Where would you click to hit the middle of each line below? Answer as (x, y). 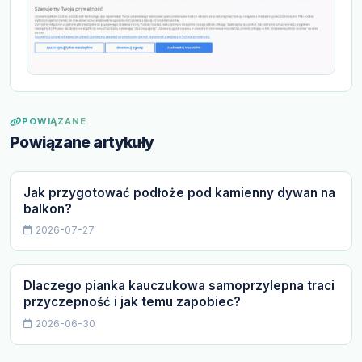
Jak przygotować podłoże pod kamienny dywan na (179, 192)
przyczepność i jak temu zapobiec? (132, 302)
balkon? (48, 208)
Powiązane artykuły (82, 142)
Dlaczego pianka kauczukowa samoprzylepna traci (179, 286)
